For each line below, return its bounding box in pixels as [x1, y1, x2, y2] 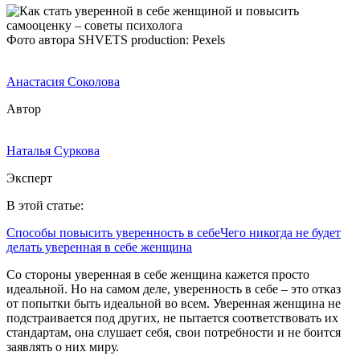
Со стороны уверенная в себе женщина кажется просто [6, 267, 309, 281]
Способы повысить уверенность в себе [6, 225, 220, 239]
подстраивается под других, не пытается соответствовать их [6, 310, 338, 325]
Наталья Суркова [6, 143, 100, 157]
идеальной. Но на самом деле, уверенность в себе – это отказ [6, 281, 341, 296]
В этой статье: [6, 198, 84, 212]
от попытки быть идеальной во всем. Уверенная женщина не [6, 296, 341, 310]
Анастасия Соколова [6, 74, 120, 88]
